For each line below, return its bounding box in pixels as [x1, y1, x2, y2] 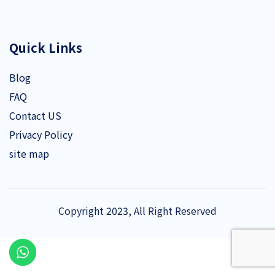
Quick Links [9, 39, 82, 56]
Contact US [9, 108, 61, 123]
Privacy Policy [9, 127, 72, 142]
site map [9, 146, 49, 161]
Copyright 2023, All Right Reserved [58, 203, 217, 218]
